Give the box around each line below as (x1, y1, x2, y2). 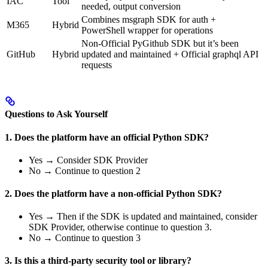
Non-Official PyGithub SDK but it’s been (81, 38, 239, 48)
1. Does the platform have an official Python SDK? (5, 132, 209, 143)
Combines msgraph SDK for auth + (81, 14, 216, 25)
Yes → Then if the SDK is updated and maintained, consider (29, 211, 257, 222)
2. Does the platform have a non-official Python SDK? (5, 188, 222, 199)
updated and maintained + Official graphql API (81, 48, 258, 59)
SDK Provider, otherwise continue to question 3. (29, 222, 212, 233)
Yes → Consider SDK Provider (29, 155, 148, 166)
